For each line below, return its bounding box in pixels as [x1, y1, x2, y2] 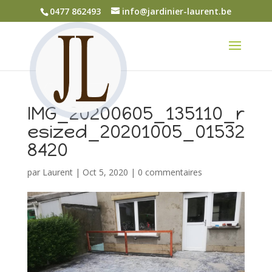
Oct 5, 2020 [82, 166, 128, 178]
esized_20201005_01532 [27, 120, 245, 143]
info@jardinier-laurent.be [122, 5, 232, 17]
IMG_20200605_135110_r [27, 102, 245, 124]
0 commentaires [137, 166, 202, 178]
